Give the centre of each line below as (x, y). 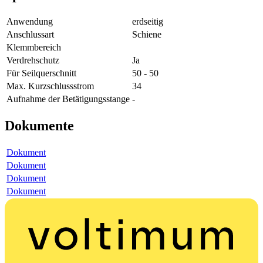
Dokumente (39, 125)
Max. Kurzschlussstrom (50, 86)
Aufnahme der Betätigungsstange (68, 99)
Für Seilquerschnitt (41, 73)
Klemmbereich (34, 47)
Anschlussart (30, 34)
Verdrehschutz (33, 60)
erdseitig (148, 21)
